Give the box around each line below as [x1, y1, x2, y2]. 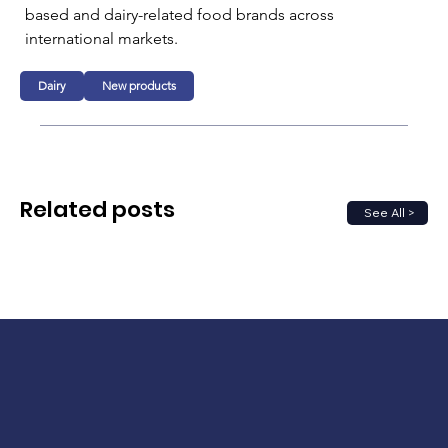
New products [102, 77, 177, 93]
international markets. [25, 28, 178, 48]
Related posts [20, 194, 175, 226]
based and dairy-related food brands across [25, 4, 338, 24]
